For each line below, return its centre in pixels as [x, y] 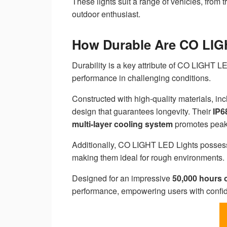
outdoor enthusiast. [106, 14]
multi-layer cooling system [122, 124]
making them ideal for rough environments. [148, 158]
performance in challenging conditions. [141, 78]
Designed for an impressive [122, 178]
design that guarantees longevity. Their [142, 111]
